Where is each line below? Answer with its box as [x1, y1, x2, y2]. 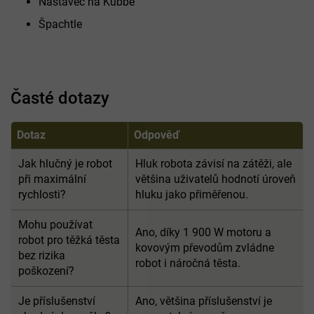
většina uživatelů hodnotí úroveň [135, 172, 296, 186]
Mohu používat [18, 218, 93, 232]
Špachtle [39, 18, 82, 32]
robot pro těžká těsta [18, 233, 120, 247]
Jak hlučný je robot [18, 157, 112, 171]
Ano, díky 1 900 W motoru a [135, 226, 271, 240]
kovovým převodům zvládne [135, 241, 274, 255]
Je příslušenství [18, 294, 95, 308]
